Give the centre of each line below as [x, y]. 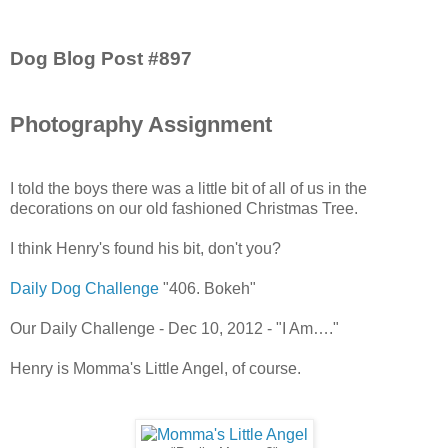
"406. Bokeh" [207, 288]
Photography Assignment [141, 124]
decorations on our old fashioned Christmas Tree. [184, 208]
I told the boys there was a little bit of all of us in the [188, 188]
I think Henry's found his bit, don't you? [145, 248]
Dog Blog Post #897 [101, 58]
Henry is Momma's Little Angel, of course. [155, 368]
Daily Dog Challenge [84, 288]
